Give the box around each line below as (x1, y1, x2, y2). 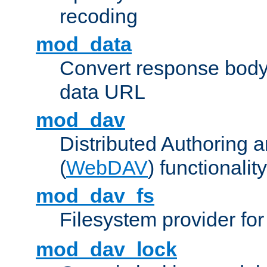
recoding (60, 5, 138, 28)
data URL (60, 80, 145, 104)
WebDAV (66, 156, 148, 179)
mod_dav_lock (36, 238, 177, 261)
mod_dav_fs (36, 184, 154, 207)
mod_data (36, 33, 132, 56)
